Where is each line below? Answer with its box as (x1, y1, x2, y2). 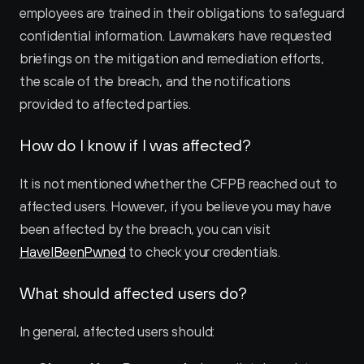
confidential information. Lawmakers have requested (19, 28, 331, 44)
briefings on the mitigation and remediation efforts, (19, 50, 325, 67)
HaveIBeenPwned (19, 244, 126, 260)
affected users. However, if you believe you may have (19, 198, 332, 214)
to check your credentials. (125, 244, 281, 260)
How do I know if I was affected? (19, 136, 251, 154)
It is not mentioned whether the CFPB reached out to (19, 175, 338, 192)
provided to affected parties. (19, 96, 192, 112)
